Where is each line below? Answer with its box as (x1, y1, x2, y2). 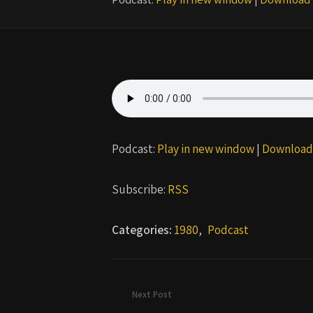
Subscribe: (112, 180, 168, 197)
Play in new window (157, 140, 254, 156)
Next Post (132, 289, 172, 301)
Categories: (112, 221, 174, 238)
